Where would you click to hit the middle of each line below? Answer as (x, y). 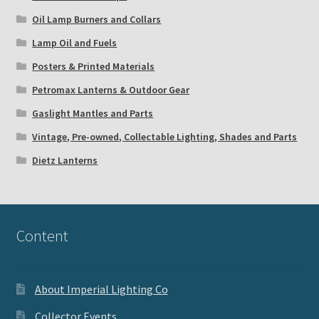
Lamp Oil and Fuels (75, 43)
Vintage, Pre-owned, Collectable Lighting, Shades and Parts (165, 137)
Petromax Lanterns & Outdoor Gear (111, 90)
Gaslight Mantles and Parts (93, 114)
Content (42, 236)
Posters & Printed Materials (94, 67)
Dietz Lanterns (65, 161)
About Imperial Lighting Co (101, 289)
